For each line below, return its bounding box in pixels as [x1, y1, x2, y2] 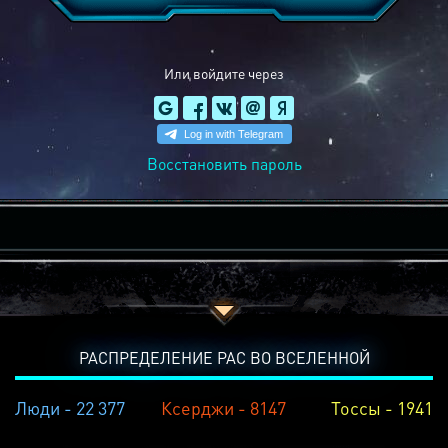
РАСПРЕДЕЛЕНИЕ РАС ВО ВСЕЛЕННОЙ [78, 347, 370, 368]
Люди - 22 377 [15, 396, 125, 419]
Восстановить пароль [146, 153, 302, 174]
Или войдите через [164, 64, 284, 82]
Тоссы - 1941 [330, 396, 433, 419]
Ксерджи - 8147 [161, 396, 287, 419]
